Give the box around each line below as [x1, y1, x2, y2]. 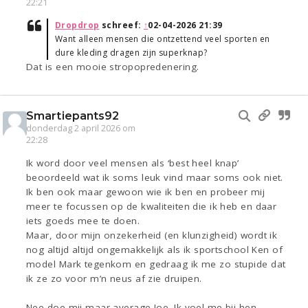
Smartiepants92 [26, 109, 120, 123]
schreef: [99, 19, 144, 32]
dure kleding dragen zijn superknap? [55, 47, 208, 59]
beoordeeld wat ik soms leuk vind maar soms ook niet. [26, 171, 283, 184]
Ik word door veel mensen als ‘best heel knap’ [26, 157, 239, 170]
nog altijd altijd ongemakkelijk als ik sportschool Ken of [26, 243, 283, 256]
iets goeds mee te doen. [26, 214, 140, 228]
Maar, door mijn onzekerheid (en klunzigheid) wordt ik [26, 229, 278, 242]
